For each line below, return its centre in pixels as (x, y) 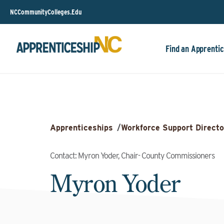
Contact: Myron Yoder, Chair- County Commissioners (132, 156)
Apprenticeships (81, 128)
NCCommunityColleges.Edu (46, 12)
